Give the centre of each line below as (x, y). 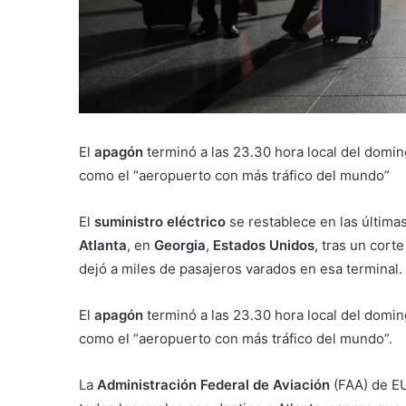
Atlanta (103, 245)
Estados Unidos (262, 245)
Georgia (180, 245)
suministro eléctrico (162, 221)
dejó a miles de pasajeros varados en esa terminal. (241, 268)
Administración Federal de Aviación (213, 384)
